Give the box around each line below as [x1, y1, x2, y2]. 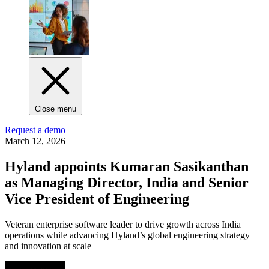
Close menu [35, 104, 76, 114]
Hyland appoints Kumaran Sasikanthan [5, 159, 249, 175]
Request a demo [5, 125, 65, 136]
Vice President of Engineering [5, 191, 189, 207]
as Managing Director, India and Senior [5, 175, 249, 191]
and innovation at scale [5, 240, 91, 251]
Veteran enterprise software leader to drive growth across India [5, 219, 241, 229]
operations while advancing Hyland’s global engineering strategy [5, 229, 250, 240]
